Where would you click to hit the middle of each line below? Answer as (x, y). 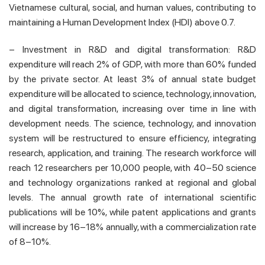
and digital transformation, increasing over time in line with (132, 108)
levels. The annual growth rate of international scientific (132, 197)
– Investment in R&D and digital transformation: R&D (132, 49)
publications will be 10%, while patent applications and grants (132, 212)
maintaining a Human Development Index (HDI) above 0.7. (122, 22)
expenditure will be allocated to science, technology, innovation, (132, 93)
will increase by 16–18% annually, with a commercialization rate (132, 227)
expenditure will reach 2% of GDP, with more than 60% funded (132, 64)
